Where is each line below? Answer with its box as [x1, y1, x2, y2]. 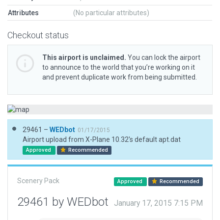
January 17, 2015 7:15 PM [114, 199, 203, 208]
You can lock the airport [126, 54, 200, 61]
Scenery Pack [17, 177, 59, 185]
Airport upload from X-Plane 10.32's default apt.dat [23, 136, 181, 143]
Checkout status [7, 30, 69, 40]
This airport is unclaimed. [42, 54, 126, 61]
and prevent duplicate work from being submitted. [42, 73, 197, 81]
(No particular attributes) [73, 9, 149, 17]
